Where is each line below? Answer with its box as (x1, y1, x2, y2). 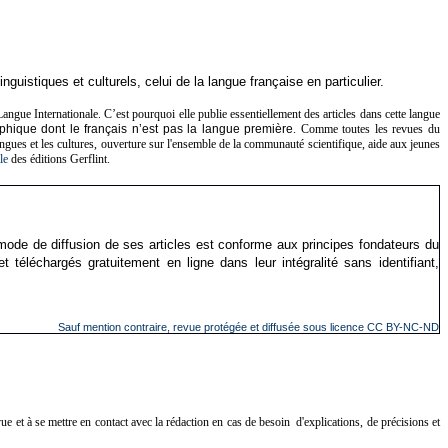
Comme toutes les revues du (300, 121, 441, 136)
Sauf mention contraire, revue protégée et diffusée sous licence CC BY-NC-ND (57, 321, 439, 334)
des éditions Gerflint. (8, 151, 110, 166)
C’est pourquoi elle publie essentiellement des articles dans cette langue (104, 106, 441, 121)
